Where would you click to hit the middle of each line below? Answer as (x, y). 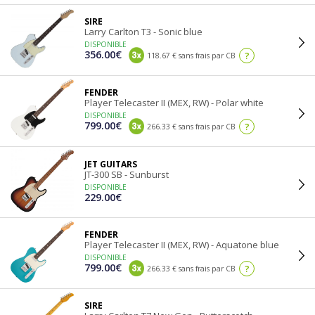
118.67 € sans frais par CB (190, 56)
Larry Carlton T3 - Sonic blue (143, 32)
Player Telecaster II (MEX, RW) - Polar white (174, 103)
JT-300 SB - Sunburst (127, 174)
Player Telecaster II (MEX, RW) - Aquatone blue (182, 245)
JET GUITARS (111, 164)
